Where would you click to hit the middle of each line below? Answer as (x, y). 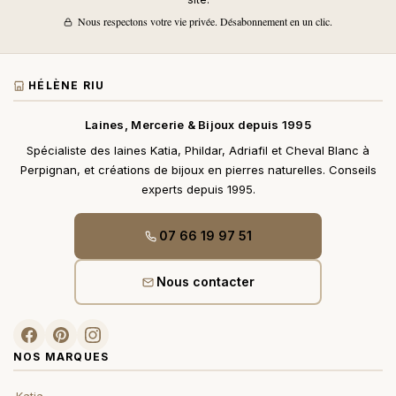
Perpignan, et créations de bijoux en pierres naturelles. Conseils (198, 170)
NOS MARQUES (61, 357)
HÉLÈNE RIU (67, 86)
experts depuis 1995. (198, 190)
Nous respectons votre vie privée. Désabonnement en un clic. (204, 22)
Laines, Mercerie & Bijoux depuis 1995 (198, 125)
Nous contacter (205, 282)
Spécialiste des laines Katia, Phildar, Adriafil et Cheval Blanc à (198, 151)
